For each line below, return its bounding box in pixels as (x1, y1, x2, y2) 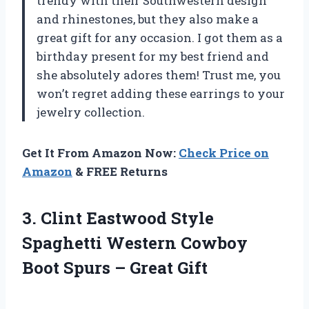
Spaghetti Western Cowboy (22, 231, 248, 254)
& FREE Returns (72, 163, 168, 179)
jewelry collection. (37, 103, 145, 120)
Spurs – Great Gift (63, 256, 208, 279)
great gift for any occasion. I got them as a (37, 29, 283, 46)
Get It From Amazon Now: (22, 144, 179, 161)
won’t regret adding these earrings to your (37, 85, 285, 101)
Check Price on (179, 144, 269, 161)
